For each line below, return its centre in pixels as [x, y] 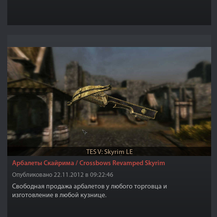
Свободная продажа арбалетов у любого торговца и [90, 187]
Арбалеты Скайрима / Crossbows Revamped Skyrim [89, 163]
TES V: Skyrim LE [109, 152]
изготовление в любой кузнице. [59, 195]
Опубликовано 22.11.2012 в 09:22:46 [63, 175]
